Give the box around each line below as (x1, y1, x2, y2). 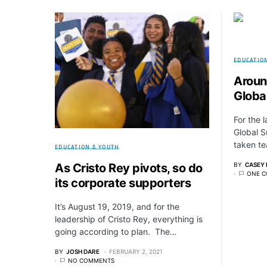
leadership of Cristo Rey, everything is (55, 214, 203, 225)
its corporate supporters (55, 176, 191, 191)
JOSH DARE (66, 248, 100, 256)
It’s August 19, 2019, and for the (55, 201, 179, 212)
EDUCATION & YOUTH (55, 143, 120, 151)
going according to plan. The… (55, 226, 177, 237)
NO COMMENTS (68, 257, 114, 265)
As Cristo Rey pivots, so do (55, 161, 203, 176)
